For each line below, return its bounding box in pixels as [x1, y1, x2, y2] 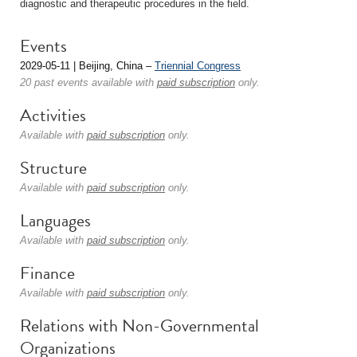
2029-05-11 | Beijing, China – [20, 60, 155, 72]
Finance [20, 260, 75, 286]
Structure [20, 155, 87, 181]
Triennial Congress [155, 60, 241, 72]
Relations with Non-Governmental [20, 312, 259, 339]
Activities [20, 102, 86, 128]
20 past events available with [20, 76, 157, 88]
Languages [20, 207, 91, 233]
